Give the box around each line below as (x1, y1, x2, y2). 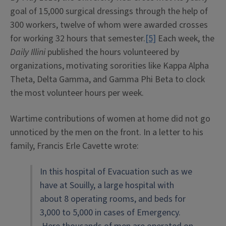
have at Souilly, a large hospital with (40, 179, 174, 192)
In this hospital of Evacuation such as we (40, 165, 192, 178)
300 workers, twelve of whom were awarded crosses (10, 19, 208, 31)
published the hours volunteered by (45, 46, 179, 59)
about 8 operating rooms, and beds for (40, 193, 186, 205)
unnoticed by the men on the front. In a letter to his (10, 126, 203, 139)
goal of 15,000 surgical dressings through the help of (10, 5, 208, 18)
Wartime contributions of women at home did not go (10, 112, 210, 125)
